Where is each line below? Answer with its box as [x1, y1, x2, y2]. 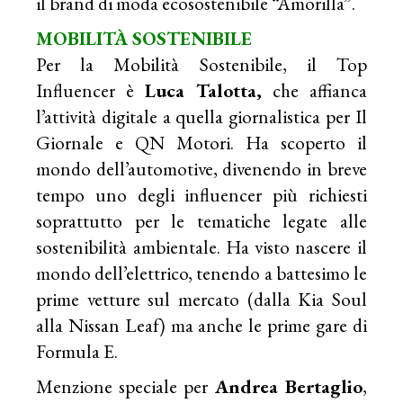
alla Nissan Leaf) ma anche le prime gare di [36, 313, 367, 338]
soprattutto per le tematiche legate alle [36, 209, 367, 234]
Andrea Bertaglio [214, 374, 363, 399]
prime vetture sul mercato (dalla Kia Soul [36, 287, 367, 312]
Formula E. [36, 339, 119, 364]
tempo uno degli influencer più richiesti [36, 183, 367, 208]
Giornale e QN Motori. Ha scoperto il [36, 130, 367, 156]
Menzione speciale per [36, 374, 215, 399]
